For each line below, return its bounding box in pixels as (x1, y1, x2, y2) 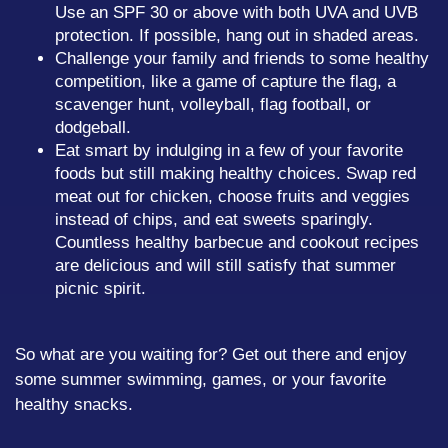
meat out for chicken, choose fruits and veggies (55, 187, 410, 206)
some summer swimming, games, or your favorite (15, 370, 386, 389)
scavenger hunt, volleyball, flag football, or (55, 95, 371, 114)
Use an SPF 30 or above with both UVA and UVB (55, 3, 418, 22)
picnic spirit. (55, 279, 146, 298)
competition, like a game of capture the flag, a (55, 72, 396, 91)
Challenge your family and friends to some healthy (55, 49, 429, 68)
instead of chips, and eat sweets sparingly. (55, 210, 373, 229)
